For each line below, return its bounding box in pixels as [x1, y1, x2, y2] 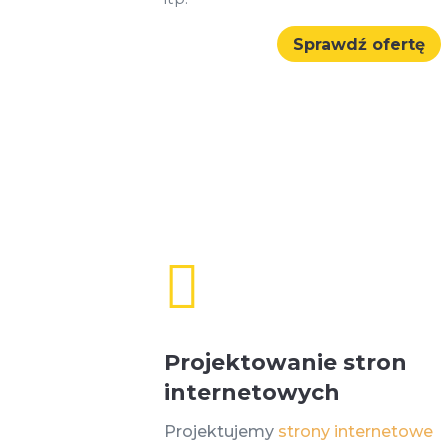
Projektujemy [164, 422, 279, 442]
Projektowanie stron [164, 349, 408, 377]
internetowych [164, 379, 341, 407]
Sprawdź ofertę [293, 34, 426, 54]
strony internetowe [278, 422, 434, 442]
